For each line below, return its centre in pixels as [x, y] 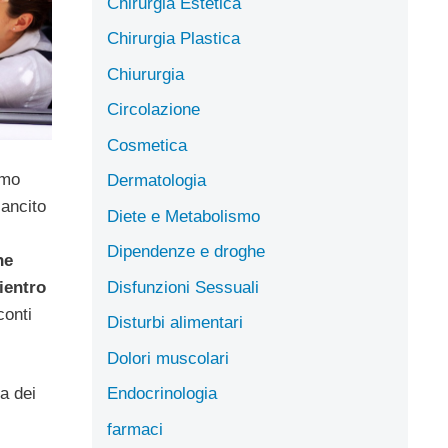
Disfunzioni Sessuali [183, 287]
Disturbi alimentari [175, 322]
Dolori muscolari [168, 358]
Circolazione [153, 109]
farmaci [135, 429]
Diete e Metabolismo [183, 216]
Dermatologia [156, 180]
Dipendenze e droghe [186, 251]
